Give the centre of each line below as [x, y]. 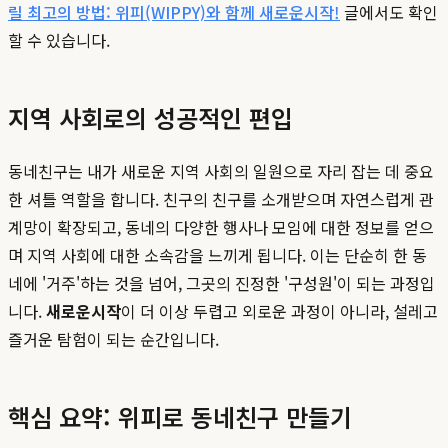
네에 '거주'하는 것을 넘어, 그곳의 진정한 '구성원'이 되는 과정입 [221, 283]
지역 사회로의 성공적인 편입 [150, 118]
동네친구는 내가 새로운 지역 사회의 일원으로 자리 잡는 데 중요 [221, 171]
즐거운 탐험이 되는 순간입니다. [113, 339]
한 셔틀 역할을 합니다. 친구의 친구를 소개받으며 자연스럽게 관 [221, 199]
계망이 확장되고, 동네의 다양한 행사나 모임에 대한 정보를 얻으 [221, 227]
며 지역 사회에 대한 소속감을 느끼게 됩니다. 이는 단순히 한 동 [217, 255]
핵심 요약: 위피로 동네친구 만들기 [180, 417]
